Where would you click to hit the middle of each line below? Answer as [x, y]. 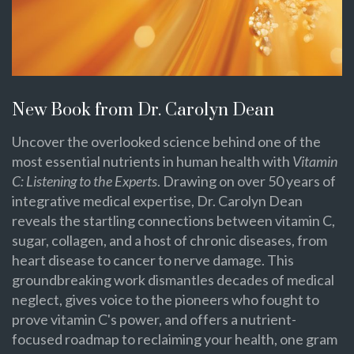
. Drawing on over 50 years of [247, 181]
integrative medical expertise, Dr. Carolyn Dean [157, 200]
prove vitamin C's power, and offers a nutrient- [154, 319]
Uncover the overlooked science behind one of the [166, 141]
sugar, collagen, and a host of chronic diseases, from [169, 240]
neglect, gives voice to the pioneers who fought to [166, 299]
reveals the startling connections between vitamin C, [173, 220]
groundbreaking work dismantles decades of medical [173, 279]
